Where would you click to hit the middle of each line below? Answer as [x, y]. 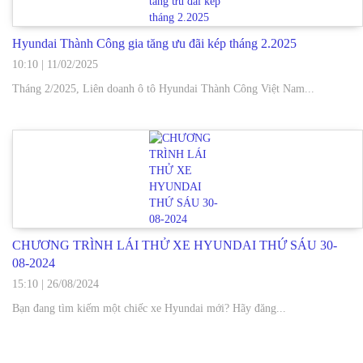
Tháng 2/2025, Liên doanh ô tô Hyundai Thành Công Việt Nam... [163, 89]
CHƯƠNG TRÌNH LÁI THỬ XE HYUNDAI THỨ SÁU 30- [175, 245]
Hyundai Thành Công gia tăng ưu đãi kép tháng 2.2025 [154, 43]
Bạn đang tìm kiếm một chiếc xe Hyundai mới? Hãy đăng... [149, 308]
